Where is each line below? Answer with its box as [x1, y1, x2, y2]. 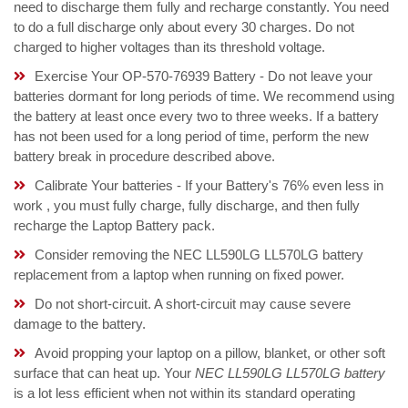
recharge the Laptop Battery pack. [14, 218, 215, 234]
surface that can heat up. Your [14, 365, 195, 382]
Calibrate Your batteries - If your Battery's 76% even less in [35, 178, 383, 194]
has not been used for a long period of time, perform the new [14, 128, 369, 145]
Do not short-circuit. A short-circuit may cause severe [35, 296, 351, 312]
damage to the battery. [14, 316, 146, 332]
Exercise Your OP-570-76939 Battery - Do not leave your [35, 68, 372, 85]
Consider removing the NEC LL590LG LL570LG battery [35, 247, 363, 263]
